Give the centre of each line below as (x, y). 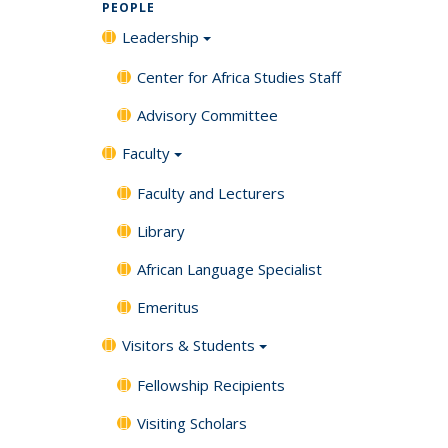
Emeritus (168, 306)
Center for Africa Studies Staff (239, 76)
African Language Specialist (229, 268)
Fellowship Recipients (211, 384)
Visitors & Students (188, 344)
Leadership (160, 37)
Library (161, 230)
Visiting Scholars (192, 422)
